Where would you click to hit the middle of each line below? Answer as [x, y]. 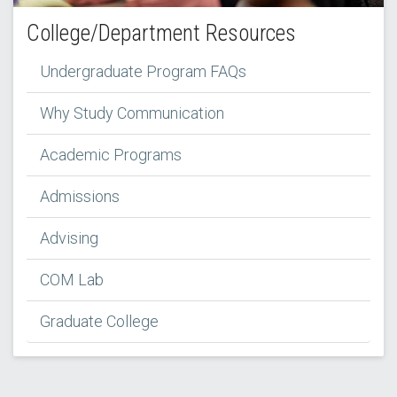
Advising [69, 238]
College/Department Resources [161, 34]
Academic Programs [111, 155]
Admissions [80, 197]
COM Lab [72, 280]
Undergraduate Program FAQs [143, 72]
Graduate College [99, 322]
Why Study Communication [132, 113]
